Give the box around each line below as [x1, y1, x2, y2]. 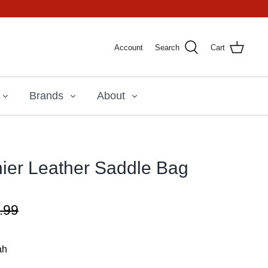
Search [155, 42, 179, 52]
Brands [29, 90, 63, 102]
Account [114, 42, 143, 52]
